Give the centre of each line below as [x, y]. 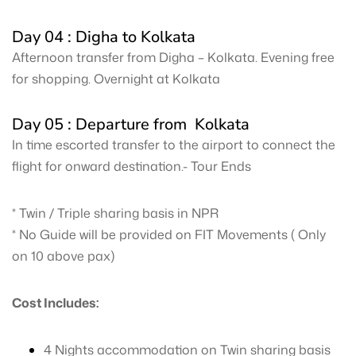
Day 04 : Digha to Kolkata [104, 37]
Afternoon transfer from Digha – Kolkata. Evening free [173, 57]
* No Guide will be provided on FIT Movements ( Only [169, 234]
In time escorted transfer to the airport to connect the [174, 145]
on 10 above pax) [63, 256]
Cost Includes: [55, 303]
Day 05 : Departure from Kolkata [131, 124]
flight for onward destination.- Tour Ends [132, 166]
